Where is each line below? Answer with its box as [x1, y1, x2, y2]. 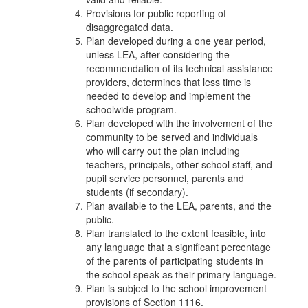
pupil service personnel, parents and [86, 171, 244, 185]
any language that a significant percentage [86, 240, 271, 254]
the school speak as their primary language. [86, 267, 276, 281]
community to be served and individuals [86, 130, 258, 144]
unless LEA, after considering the [86, 47, 230, 61]
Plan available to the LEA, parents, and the [86, 199, 272, 212]
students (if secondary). [86, 185, 188, 199]
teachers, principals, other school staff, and [86, 157, 272, 171]
